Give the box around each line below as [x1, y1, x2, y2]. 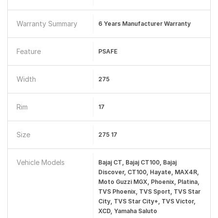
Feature [17, 47, 41, 55]
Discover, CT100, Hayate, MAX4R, [98, 168, 199, 176]
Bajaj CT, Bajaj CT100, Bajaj [98, 159, 177, 166]
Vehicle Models [17, 158, 65, 166]
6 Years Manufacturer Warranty [98, 20, 191, 27]
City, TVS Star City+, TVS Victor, [98, 198, 196, 205]
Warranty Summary [17, 19, 77, 28]
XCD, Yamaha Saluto [98, 207, 157, 215]
